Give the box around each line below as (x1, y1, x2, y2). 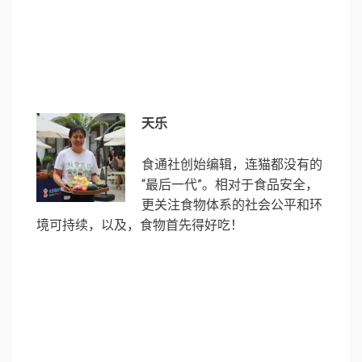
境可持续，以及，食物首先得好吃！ (36, 217, 243, 233)
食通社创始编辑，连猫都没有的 (141, 156, 322, 172)
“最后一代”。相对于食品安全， (141, 176, 318, 192)
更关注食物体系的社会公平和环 (141, 196, 322, 213)
